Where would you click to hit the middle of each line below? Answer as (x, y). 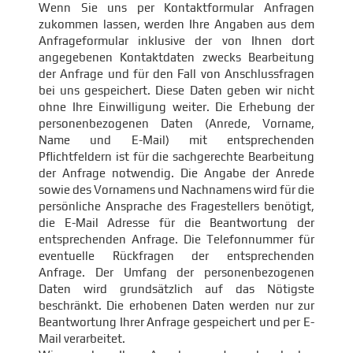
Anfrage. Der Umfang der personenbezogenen (176, 272)
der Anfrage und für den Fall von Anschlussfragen (176, 74)
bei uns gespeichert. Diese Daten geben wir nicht (176, 90)
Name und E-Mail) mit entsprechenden (176, 140)
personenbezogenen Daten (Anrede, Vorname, (176, 123)
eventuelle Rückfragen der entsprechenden (176, 256)
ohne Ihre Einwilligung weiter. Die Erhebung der (176, 107)
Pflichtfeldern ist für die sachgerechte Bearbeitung (176, 156)
